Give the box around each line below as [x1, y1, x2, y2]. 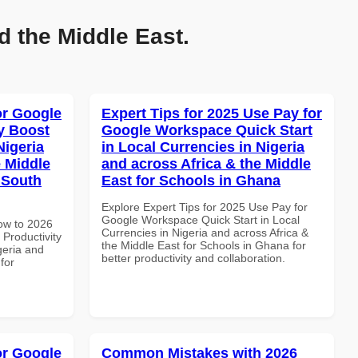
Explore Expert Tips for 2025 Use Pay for [101, 200, 308, 213]
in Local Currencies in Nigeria [101, 138, 304, 155]
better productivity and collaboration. [101, 251, 285, 265]
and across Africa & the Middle [101, 155, 311, 172]
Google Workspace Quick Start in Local [101, 213, 300, 226]
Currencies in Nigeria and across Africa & [101, 225, 308, 239]
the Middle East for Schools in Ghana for [101, 238, 306, 252]
